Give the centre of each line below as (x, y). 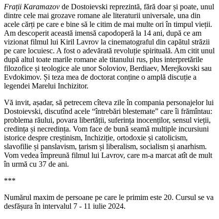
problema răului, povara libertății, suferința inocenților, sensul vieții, (107, 120)
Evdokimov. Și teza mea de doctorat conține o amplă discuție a (100, 77)
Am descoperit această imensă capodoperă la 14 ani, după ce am (103, 33)
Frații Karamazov (32, 7)
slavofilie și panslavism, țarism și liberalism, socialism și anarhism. (105, 147)
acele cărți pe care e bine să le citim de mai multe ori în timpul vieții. (108, 24)
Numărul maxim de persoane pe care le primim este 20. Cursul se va (109, 197)
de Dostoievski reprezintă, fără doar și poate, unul (137, 7)
